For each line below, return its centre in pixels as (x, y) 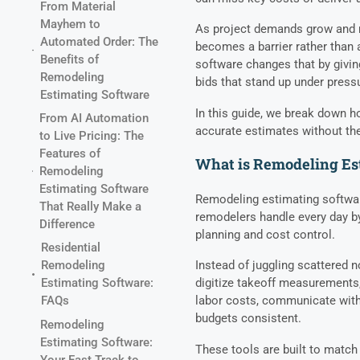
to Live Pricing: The (92, 135)
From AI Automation (94, 118)
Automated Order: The (99, 41)
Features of (70, 153)
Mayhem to (70, 24)
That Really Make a (91, 206)
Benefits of (69, 59)
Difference (67, 224)
